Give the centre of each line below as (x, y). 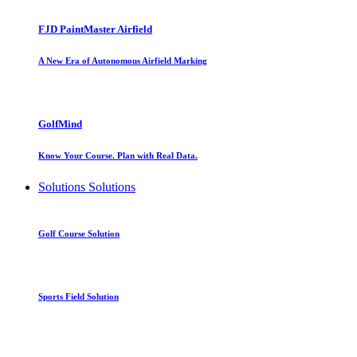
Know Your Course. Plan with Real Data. (118, 155)
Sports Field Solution (78, 297)
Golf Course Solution (79, 233)
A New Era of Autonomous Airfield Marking (123, 61)
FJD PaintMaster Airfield (95, 29)
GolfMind (60, 124)
